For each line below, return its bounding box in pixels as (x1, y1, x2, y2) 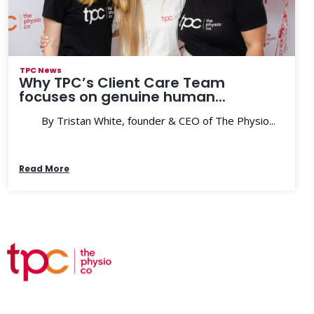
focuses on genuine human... (19, 87, 226, 107)
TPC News (20, 64, 62, 76)
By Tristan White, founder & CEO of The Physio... (19, 114, 275, 128)
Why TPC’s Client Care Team (19, 73, 225, 93)
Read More (19, 163, 69, 175)
